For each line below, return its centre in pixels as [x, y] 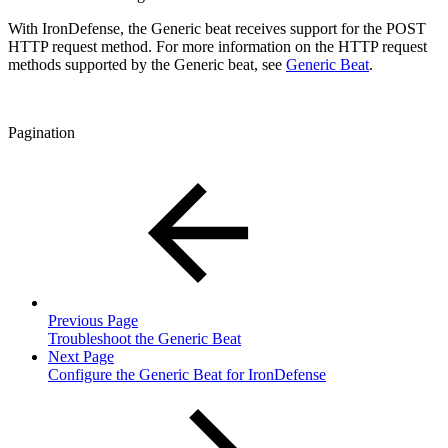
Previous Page [93, 320]
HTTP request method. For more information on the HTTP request [217, 46]
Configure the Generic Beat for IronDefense [187, 374]
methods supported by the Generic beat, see [147, 64]
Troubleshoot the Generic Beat [144, 338]
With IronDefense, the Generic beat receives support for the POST [217, 28]
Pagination [41, 132]
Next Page [81, 356]
